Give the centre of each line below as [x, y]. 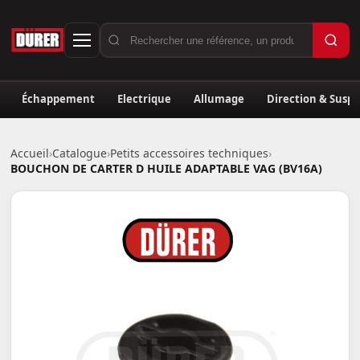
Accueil [30, 153]
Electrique [145, 99]
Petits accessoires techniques [190, 153]
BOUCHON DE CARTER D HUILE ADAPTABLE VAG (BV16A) [167, 168]
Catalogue [80, 153]
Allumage [219, 99]
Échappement [59, 99]
